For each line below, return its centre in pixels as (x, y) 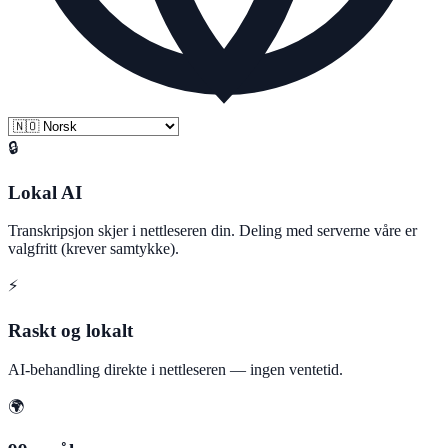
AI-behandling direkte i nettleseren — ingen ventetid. (175, 369)
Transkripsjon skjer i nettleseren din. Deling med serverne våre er (212, 231)
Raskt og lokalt (70, 330)
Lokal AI (45, 192)
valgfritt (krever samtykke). (93, 249)
